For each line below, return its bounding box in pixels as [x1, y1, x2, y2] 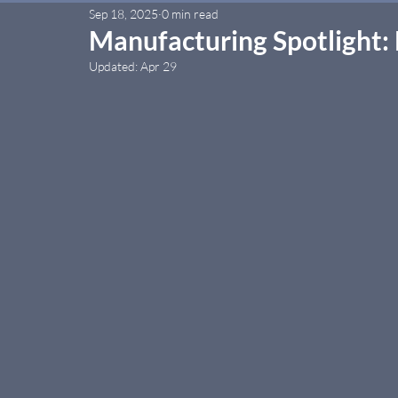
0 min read [162, 5, 219, 21]
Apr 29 [140, 59, 177, 74]
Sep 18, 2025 [89, 5, 158, 21]
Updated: [89, 59, 140, 74]
